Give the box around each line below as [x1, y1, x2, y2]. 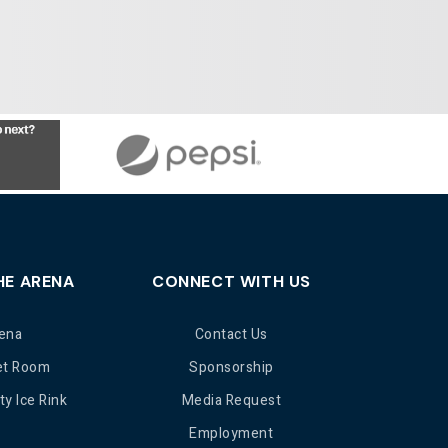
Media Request [181, 390, 282, 411]
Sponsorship [189, 357, 274, 378]
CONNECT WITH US [151, 271, 311, 292]
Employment [189, 423, 274, 444]
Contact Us [194, 324, 268, 345]
